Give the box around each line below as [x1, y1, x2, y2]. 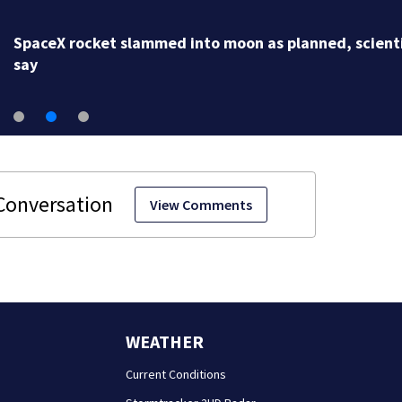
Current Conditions [125, 366, 226, 383]
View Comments [150, 196, 252, 214]
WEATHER [125, 330, 204, 354]
